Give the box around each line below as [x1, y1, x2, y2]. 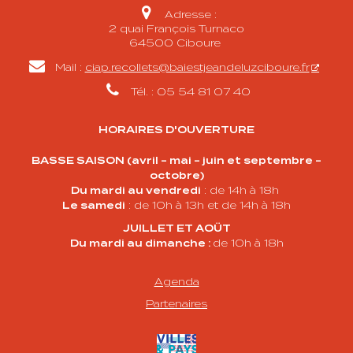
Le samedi [62, 199, 125, 214]
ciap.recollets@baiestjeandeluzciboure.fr [84, 61, 310, 74]
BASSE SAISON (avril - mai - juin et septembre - [32, 154, 321, 169]
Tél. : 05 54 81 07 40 [130, 85, 251, 98]
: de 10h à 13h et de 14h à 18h [125, 199, 291, 212]
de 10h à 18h [212, 236, 284, 250]
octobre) [149, 169, 204, 184]
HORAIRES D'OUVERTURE [98, 123, 255, 138]
